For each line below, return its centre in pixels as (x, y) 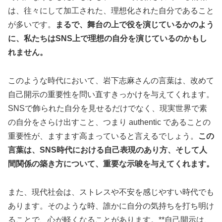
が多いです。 (32, 24)
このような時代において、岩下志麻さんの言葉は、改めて (111, 80)
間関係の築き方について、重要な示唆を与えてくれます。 (111, 164)
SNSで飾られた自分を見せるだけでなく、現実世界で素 (108, 108)
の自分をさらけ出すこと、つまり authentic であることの (109, 122)
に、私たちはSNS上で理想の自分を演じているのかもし (108, 38)
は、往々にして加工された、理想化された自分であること (111, 10)
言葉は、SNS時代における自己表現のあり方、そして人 (108, 150)
